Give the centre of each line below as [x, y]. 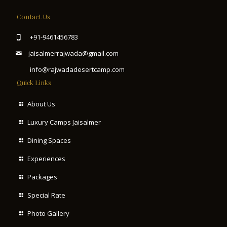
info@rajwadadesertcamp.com [77, 70]
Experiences [47, 159]
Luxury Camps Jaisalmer [64, 122]
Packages [43, 177]
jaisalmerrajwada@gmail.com [74, 53]
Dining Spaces [49, 141]
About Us [42, 104]
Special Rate [47, 195]
